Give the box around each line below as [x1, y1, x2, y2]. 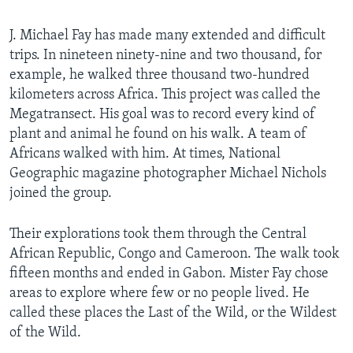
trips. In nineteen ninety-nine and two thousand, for [9, 47, 321, 63]
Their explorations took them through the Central [9, 226, 307, 242]
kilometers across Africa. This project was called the [9, 87, 321, 102]
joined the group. [9, 185, 112, 201]
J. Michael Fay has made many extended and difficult [9, 28, 325, 43]
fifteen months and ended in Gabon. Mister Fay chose [9, 266, 329, 281]
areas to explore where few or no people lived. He [9, 285, 310, 301]
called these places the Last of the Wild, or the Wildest [9, 305, 336, 321]
